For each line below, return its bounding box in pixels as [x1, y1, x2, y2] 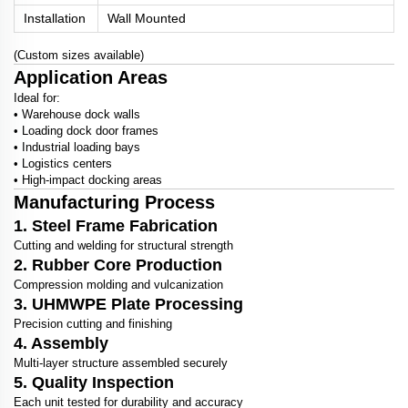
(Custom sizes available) [14, 48, 144, 63]
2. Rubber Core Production [14, 256, 222, 275]
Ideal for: [14, 91, 60, 106]
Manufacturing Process [14, 192, 215, 213]
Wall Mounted [107, 11, 186, 26]
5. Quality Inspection [14, 373, 174, 393]
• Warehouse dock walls [14, 107, 140, 122]
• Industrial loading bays [14, 140, 140, 155]
